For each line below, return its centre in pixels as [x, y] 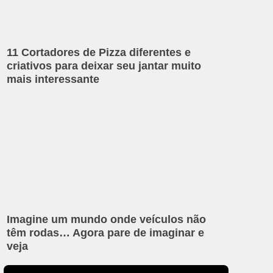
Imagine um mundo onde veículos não [107, 219]
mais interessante [53, 80]
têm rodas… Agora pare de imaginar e [106, 232]
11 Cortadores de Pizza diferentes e [99, 53]
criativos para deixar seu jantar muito [104, 66]
